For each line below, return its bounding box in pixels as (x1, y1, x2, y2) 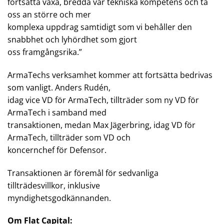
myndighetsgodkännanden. (7, 192, 111, 203)
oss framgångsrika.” (7, 46, 82, 57)
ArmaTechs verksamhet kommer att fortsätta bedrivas (7, 69, 212, 80)
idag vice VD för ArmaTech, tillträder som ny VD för (7, 94, 199, 105)
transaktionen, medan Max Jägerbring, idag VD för (7, 119, 195, 130)
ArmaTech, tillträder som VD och (7, 131, 130, 143)
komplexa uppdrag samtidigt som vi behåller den (7, 21, 192, 32)
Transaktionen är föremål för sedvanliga (7, 167, 158, 178)
